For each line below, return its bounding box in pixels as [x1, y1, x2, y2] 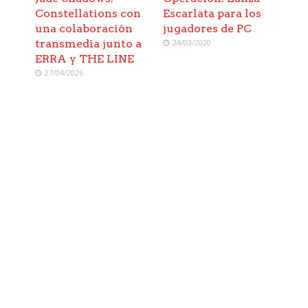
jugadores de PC [163, 22, 252, 36]
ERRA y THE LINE [35, 52, 135, 66]
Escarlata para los [163, 7, 262, 21]
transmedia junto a [35, 37, 142, 51]
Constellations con [35, 7, 142, 21]
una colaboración [35, 22, 133, 36]
